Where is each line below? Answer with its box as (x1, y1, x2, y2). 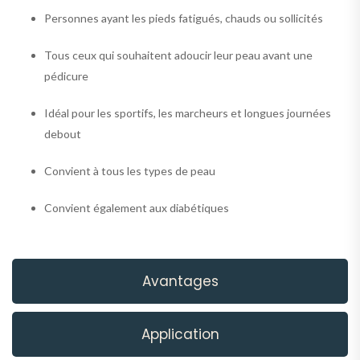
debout (44, 126, 81, 141)
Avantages (141, 271, 219, 291)
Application (141, 324, 219, 344)
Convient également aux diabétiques (44, 200, 229, 215)
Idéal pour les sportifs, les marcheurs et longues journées (44, 105, 331, 120)
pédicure (44, 68, 88, 83)
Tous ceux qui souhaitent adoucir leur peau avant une (44, 47, 313, 62)
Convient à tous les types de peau (44, 163, 215, 178)
